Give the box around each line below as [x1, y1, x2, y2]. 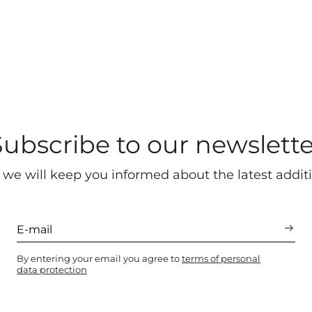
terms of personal [182, 253, 260, 264]
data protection [17, 264, 87, 275]
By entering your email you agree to [17, 253, 182, 264]
